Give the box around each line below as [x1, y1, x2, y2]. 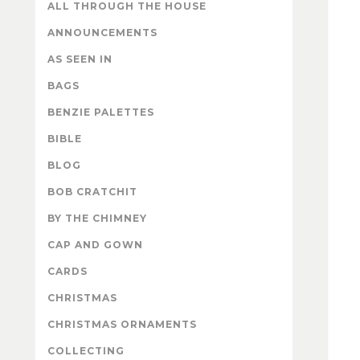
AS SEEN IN [47, 52, 112, 65]
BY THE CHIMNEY [47, 211, 147, 224]
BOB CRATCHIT [47, 185, 137, 198]
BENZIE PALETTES [47, 105, 154, 118]
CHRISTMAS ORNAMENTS [47, 317, 197, 330]
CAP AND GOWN [47, 238, 143, 251]
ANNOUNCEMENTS [47, 26, 157, 39]
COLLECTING [47, 344, 125, 357]
